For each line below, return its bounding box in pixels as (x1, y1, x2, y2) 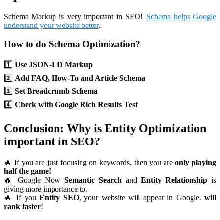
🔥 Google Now (4, 175, 64, 184)
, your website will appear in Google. (79, 193, 204, 202)
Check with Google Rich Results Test (15, 100, 137, 109)
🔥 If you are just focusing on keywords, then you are (4, 158, 175, 166)
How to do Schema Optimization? (4, 39, 140, 50)
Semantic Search (64, 175, 122, 184)
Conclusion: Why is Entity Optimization (4, 121, 206, 135)
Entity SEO (39, 193, 79, 202)
